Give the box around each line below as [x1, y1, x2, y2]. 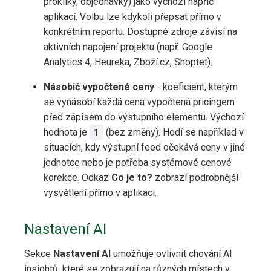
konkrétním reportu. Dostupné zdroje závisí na [44, 26, 237, 38]
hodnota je [44, 126, 90, 139]
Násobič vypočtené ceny [44, 81, 154, 93]
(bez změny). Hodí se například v [103, 126, 244, 139]
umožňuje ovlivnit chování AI [111, 248, 232, 260]
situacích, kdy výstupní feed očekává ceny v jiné [44, 142, 245, 154]
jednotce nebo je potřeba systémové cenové [44, 157, 232, 169]
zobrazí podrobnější [152, 172, 238, 184]
